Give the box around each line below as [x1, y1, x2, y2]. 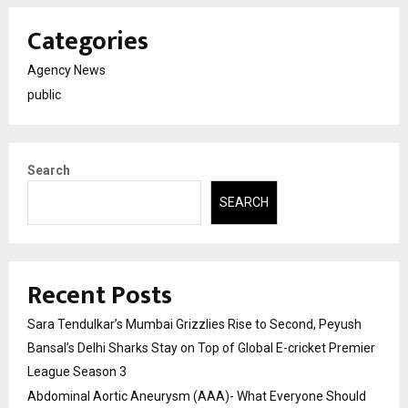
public [27, 87, 61, 103]
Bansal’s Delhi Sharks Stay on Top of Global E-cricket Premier [27, 340, 375, 355]
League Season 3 [27, 363, 127, 379]
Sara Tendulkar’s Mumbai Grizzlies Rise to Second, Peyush [27, 316, 362, 331]
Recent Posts [27, 273, 172, 317]
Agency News [27, 63, 106, 78]
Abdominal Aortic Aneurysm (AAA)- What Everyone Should [27, 388, 366, 403]
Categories [27, 20, 148, 64]
